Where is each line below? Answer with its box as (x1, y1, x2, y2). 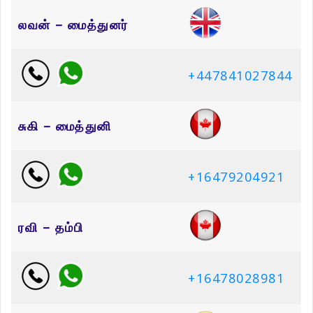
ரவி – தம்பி (18, 219, 83, 236)
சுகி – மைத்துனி (18, 117, 112, 135)
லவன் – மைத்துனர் (18, 16, 129, 34)
